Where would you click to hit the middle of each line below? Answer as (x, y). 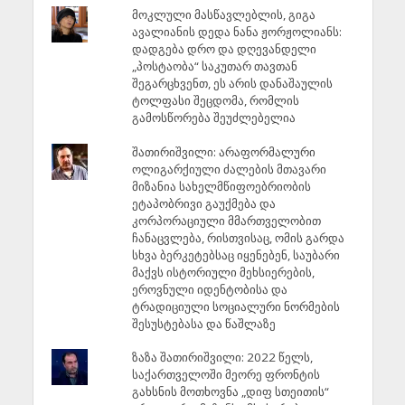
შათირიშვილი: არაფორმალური (223, 151)
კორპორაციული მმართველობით (226, 220)
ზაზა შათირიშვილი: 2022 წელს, (222, 358)
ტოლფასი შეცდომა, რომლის (215, 101)
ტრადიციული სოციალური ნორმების (235, 306)
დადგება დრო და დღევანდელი (224, 49)
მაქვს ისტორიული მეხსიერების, (223, 272)
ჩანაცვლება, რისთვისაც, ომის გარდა (238, 237)
